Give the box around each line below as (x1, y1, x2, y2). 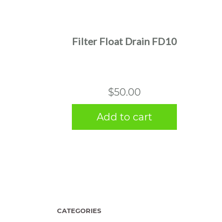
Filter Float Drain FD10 (71, 35, 177, 47)
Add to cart (96, 111, 152, 123)
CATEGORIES (57, 207, 101, 215)
